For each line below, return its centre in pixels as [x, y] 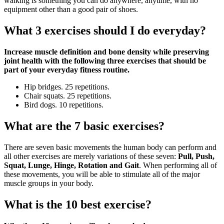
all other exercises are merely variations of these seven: [91, 156]
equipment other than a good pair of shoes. [71, 9]
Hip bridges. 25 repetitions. [67, 87]
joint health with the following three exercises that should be [105, 61]
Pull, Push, [196, 156]
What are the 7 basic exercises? [84, 126]
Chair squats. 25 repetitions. [68, 96]
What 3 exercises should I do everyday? [105, 31]
